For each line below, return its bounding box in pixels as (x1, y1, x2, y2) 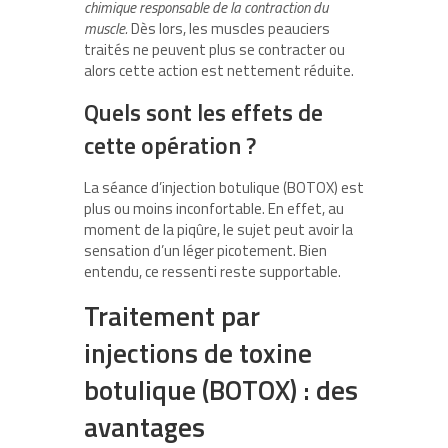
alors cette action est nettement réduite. (84, 59, 354, 83)
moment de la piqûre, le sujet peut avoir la (84, 218, 353, 242)
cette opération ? (84, 127, 256, 164)
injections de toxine (84, 332, 312, 374)
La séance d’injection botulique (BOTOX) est (84, 176, 364, 200)
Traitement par (84, 295, 260, 337)
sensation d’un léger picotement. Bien (84, 239, 327, 263)
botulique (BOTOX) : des (84, 369, 358, 411)
